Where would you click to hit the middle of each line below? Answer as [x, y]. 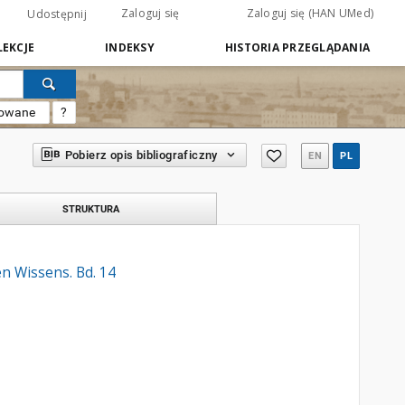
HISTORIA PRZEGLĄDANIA [297, 47]
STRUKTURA [90, 209]
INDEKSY [130, 47]
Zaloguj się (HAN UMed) [310, 13]
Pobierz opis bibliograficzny [141, 155]
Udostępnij [57, 14]
